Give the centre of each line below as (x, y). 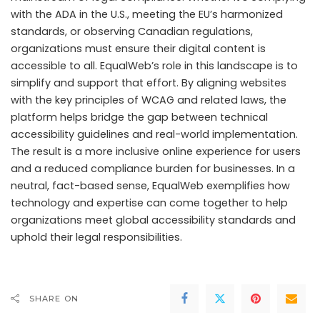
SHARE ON (54, 299)
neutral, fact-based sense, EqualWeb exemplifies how (150, 186)
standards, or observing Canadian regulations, (132, 32)
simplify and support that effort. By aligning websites (149, 83)
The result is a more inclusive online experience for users (156, 152)
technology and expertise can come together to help (149, 203)
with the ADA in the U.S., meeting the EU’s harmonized (147, 15)
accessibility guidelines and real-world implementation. (154, 135)
